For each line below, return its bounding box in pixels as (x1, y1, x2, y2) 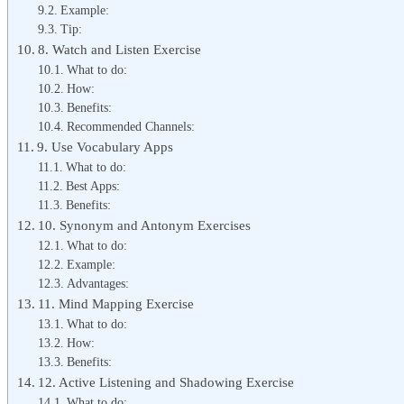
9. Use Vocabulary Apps (37, 138, 174, 154)
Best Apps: (65, 179, 120, 193)
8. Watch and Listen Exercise (38, 41, 202, 57)
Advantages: (66, 276, 129, 290)
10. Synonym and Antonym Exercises (38, 216, 252, 233)
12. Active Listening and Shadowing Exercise (38, 373, 295, 390)
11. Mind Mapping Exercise (38, 295, 195, 311)
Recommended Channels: (66, 119, 195, 133)
